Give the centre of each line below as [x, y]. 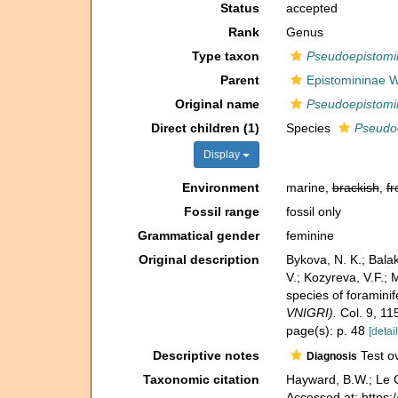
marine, [309, 187]
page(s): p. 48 [327, 330]
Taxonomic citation [201, 379]
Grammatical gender [198, 235]
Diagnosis [331, 356]
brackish [355, 187]
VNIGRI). [311, 313]
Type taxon [225, 56]
